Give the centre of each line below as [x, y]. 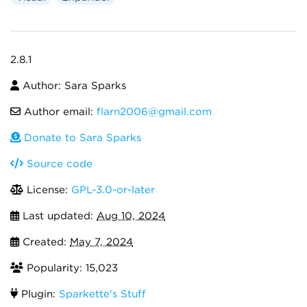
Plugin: [38, 294]
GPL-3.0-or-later [113, 190]
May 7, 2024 [101, 242]
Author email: [59, 112]
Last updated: [58, 216]
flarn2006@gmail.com [154, 112]
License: [47, 190]
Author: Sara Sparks [73, 86]
